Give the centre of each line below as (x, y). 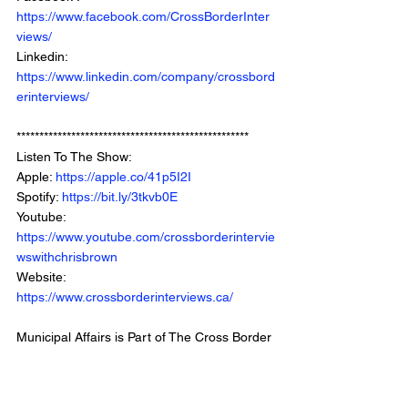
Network (40, 357)
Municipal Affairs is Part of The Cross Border (146, 337)
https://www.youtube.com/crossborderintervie (146, 237)
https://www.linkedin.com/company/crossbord (146, 77)
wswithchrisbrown (67, 257)
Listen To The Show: (76, 157)
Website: (43, 277)
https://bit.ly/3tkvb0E (120, 197)
